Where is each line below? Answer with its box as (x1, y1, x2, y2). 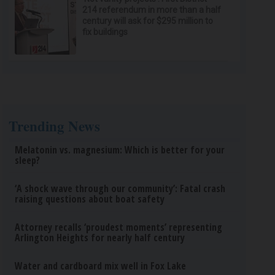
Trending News (9, 115, 101, 136)
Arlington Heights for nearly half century (15, 231, 185, 244)
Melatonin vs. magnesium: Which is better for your (15, 143, 225, 157)
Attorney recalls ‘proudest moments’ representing (15, 220, 223, 234)
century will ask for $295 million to (82, 16, 214, 26)
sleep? (15, 153, 41, 167)
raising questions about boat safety (15, 192, 165, 206)
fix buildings (82, 27, 128, 37)
